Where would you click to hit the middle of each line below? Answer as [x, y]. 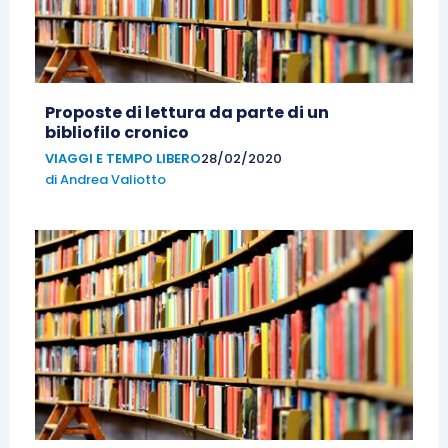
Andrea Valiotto [112, 180]
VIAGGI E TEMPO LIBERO [122, 159]
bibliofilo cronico [116, 133]
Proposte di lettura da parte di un [186, 113]
